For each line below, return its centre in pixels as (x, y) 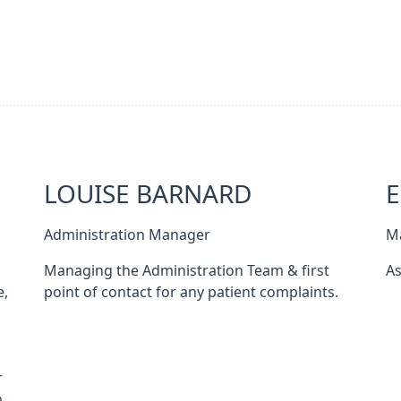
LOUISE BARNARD (147, 194)
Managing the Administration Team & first (186, 270)
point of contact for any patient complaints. (191, 292)
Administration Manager (127, 235)
